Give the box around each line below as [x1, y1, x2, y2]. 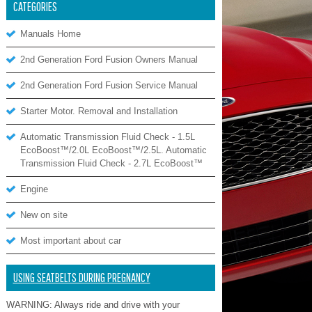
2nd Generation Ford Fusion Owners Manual [19, 54, 198, 65]
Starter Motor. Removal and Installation [19, 106, 178, 116]
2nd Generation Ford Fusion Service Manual [19, 80, 198, 91]
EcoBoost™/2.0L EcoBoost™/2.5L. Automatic [19, 145, 207, 155]
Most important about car [19, 235, 121, 246]
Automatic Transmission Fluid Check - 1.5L [19, 132, 195, 142]
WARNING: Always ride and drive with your [6, 299, 180, 310]
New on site [19, 210, 68, 220]
